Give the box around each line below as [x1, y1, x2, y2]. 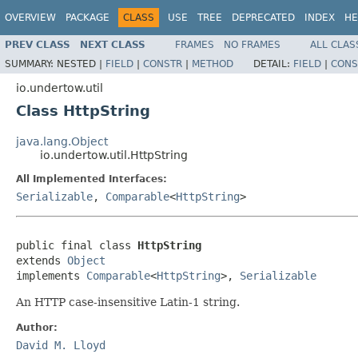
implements [16, 268, 86, 282]
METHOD [192, 58, 233, 70]
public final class [16, 238, 137, 252]
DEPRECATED [232, 12, 295, 23]
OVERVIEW [5, 12, 56, 23]
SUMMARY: [5, 58, 57, 70]
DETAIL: [253, 58, 293, 70]
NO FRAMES [224, 38, 280, 50]
